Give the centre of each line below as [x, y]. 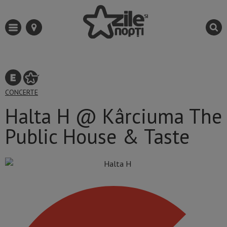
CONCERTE [22, 92]
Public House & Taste [97, 137]
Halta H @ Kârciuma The [113, 116]
